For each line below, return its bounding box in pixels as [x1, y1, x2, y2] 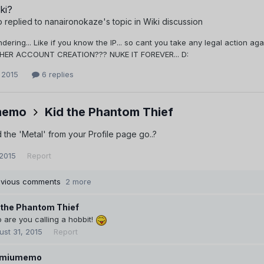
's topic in [103, 16, 143, 27]
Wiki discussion [143, 16, 203, 27]
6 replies [39, 69, 74, 79]
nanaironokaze [45, 16, 103, 27]
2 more [65, 177, 91, 187]
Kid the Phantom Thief [45, 105, 173, 120]
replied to [2, 16, 45, 27]
